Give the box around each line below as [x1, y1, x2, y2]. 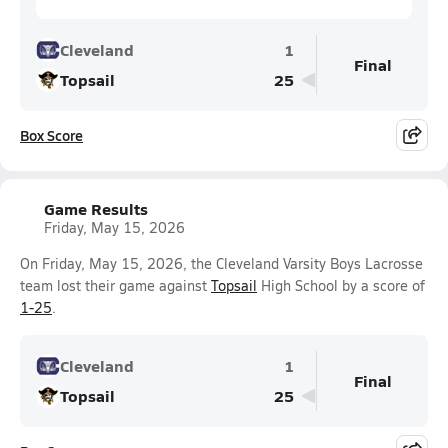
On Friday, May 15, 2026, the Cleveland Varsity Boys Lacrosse [20, 254, 423, 273]
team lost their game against [20, 276, 211, 295]
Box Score [20, 125, 83, 145]
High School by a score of [257, 276, 425, 295]
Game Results [44, 197, 148, 220]
